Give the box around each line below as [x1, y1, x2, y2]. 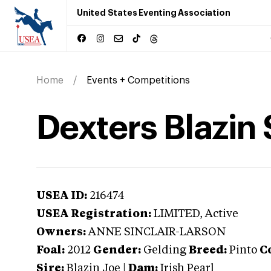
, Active [200, 209, 238, 220]
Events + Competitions [87, 76, 190, 85]
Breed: [189, 245, 227, 256]
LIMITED [154, 209, 200, 220]
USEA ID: [36, 191, 87, 201]
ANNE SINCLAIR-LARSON [88, 227, 226, 238]
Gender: [93, 245, 141, 256]
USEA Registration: [36, 209, 151, 220]
